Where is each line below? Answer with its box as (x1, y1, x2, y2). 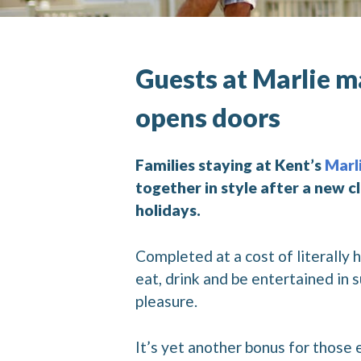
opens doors (135, 101, 280, 133)
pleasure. (135, 292, 197, 311)
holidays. (135, 201, 201, 220)
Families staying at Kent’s (135, 156, 325, 175)
